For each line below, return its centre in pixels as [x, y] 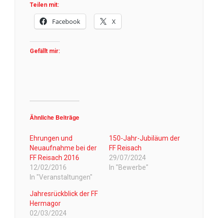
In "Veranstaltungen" [61, 177]
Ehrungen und [51, 138]
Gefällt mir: [45, 51]
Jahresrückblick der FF [64, 194]
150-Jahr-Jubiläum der [145, 138]
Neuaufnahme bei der [63, 148]
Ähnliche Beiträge [54, 118]
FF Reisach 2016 [54, 158]
